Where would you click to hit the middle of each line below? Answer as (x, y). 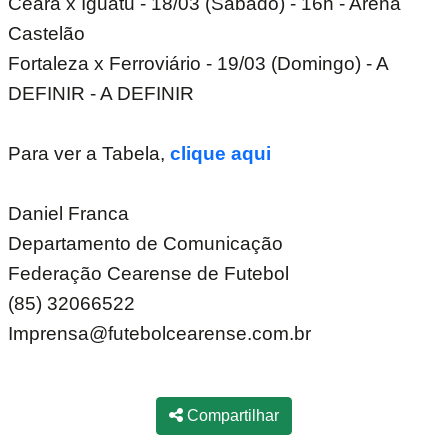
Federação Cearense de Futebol (148, 273)
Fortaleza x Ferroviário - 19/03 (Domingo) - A (198, 63)
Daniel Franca (68, 213)
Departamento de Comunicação (145, 243)
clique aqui (220, 153)
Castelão (46, 33)
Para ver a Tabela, (89, 153)
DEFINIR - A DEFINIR (101, 93)
